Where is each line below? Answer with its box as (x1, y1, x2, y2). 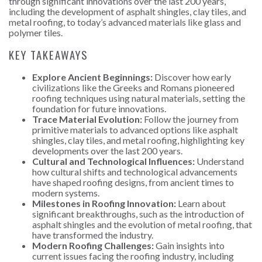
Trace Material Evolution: (32, 113, 142, 125)
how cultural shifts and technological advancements (32, 166, 237, 177)
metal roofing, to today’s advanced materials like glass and (9, 16, 241, 27)
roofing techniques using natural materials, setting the (32, 92, 245, 104)
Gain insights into (154, 239, 225, 251)
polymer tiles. (9, 26, 63, 38)
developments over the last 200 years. (32, 144, 182, 156)
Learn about (176, 197, 226, 209)
